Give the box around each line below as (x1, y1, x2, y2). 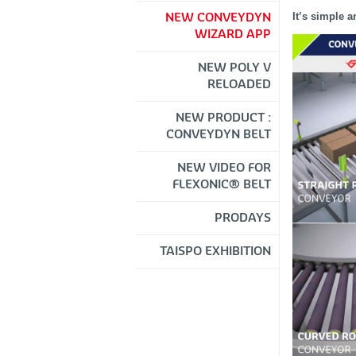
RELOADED (207, 78, 271, 91)
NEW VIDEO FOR (177, 161, 271, 174)
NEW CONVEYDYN (165, 11, 271, 24)
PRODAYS (215, 211, 271, 224)
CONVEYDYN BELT (166, 128, 271, 141)
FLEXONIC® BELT (172, 178, 271, 191)
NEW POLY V (198, 61, 271, 74)
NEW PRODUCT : (176, 111, 271, 124)
